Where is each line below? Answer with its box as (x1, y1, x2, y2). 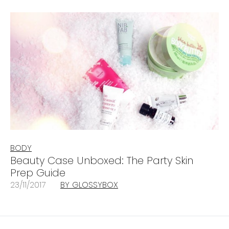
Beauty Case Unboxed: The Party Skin (10, 153, 193, 168)
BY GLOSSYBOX (60, 178, 118, 191)
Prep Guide (10, 165, 65, 180)
